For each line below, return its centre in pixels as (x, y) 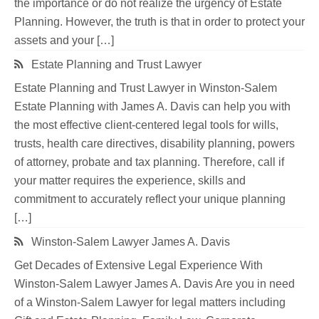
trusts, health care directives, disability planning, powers (155, 144)
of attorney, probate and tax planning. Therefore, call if (149, 162)
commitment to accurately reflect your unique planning (150, 199)
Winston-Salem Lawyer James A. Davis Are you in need (155, 284)
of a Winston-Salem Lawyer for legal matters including (150, 303)
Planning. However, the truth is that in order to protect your (159, 22)
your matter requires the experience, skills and (130, 181)
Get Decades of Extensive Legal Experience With (138, 266)
